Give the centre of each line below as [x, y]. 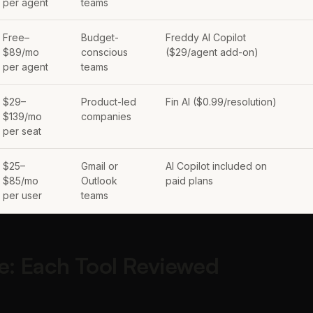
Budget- [100, 37]
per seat [22, 131]
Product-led [109, 102]
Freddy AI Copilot [206, 37]
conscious [104, 52]
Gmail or [100, 166]
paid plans [189, 181]
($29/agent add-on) [212, 52]
